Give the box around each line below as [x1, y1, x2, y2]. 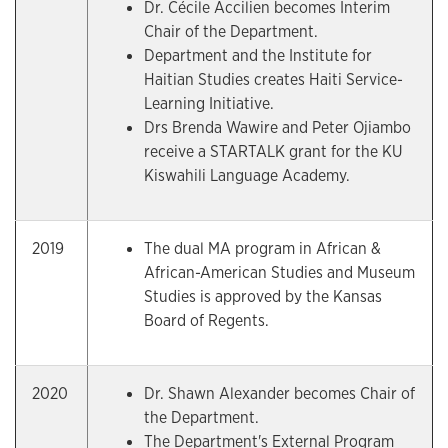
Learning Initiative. [144, 93, 274, 114]
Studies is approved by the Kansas [144, 286, 382, 307]
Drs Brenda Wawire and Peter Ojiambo [144, 117, 411, 138]
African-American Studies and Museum [144, 262, 415, 283]
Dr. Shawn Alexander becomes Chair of [144, 383, 415, 404]
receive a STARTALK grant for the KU [144, 141, 402, 162]
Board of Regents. [144, 310, 269, 331]
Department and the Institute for [144, 45, 372, 66]
